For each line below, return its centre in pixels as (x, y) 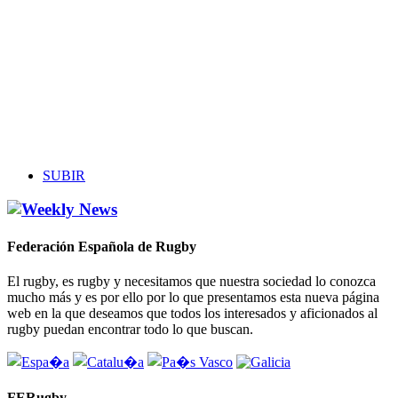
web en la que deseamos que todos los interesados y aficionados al (192, 313)
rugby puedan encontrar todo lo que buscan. (130, 329)
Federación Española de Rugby (102, 246)
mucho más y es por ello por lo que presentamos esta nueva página (193, 297)
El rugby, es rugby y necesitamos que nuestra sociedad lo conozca (191, 281)
